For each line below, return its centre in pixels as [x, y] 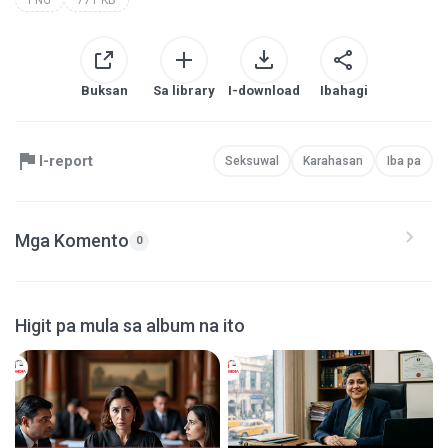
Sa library [184, 90]
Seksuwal [252, 161]
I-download [264, 90]
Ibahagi [344, 90]
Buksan [104, 90]
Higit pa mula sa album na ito [130, 325]
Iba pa [404, 161]
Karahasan [333, 161]
